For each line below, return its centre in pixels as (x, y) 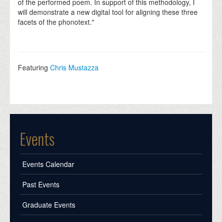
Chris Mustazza (75, 68)
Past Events (41, 185)
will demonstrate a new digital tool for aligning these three (108, 12)
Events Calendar (48, 164)
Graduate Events (49, 205)
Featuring (34, 68)
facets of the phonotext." (56, 22)
